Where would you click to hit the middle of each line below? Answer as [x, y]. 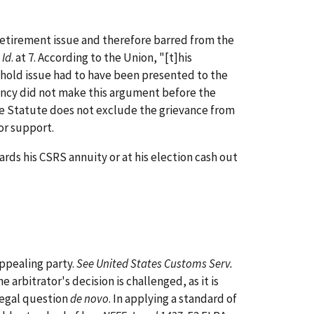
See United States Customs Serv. [155, 263]
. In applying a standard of [173, 298]
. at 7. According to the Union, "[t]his [102, 57]
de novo [89, 298]
